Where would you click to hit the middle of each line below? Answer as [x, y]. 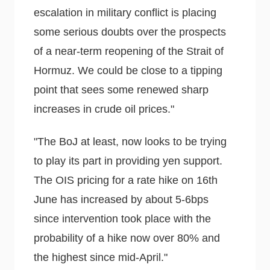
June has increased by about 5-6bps [121, 199]
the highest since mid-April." [101, 257]
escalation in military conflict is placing [125, 13]
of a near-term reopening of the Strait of [129, 52]
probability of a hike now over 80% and [127, 238]
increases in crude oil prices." [104, 109]
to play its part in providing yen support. [128, 161]
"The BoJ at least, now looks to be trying [130, 141]
